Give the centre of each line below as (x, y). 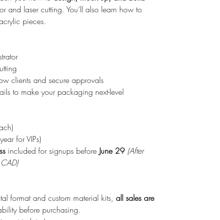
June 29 (113, 151)
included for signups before (52, 151)
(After (135, 151)
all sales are (135, 198)
